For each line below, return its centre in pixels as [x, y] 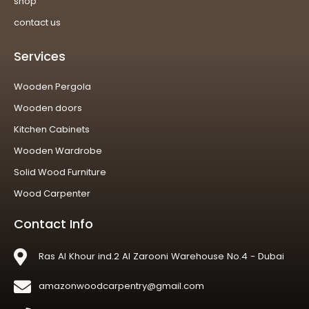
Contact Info [53, 224]
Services [40, 57]
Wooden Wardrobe [58, 151]
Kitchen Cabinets [52, 130]
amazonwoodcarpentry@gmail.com [122, 286]
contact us [37, 23]
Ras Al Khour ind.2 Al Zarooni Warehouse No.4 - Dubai [162, 257]
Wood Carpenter [52, 194]
